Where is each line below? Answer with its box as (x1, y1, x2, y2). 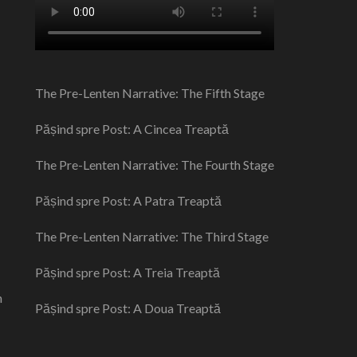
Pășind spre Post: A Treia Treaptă (34, 265, 220, 280)
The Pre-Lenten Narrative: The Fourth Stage (34, 157, 274, 172)
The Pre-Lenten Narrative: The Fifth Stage (34, 85, 265, 100)
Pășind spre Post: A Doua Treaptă (34, 300, 221, 316)
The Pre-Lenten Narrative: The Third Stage (34, 229, 269, 244)
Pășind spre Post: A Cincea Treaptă (34, 121, 229, 136)
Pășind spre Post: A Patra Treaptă (34, 193, 222, 208)
